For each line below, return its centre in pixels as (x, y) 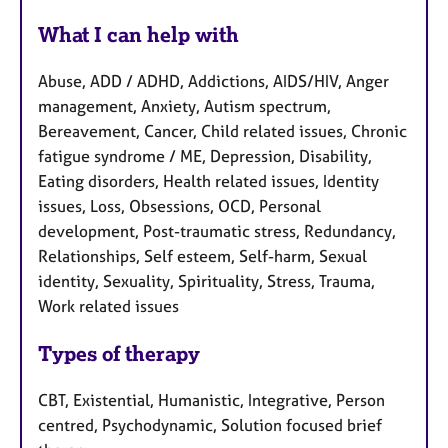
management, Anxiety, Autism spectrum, (184, 105)
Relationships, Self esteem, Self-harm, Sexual (202, 255)
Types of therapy (119, 353)
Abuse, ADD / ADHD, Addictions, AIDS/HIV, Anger (213, 80)
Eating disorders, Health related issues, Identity (208, 180)
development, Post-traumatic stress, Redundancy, (217, 230)
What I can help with (138, 34)
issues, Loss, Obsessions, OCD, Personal (179, 205)
